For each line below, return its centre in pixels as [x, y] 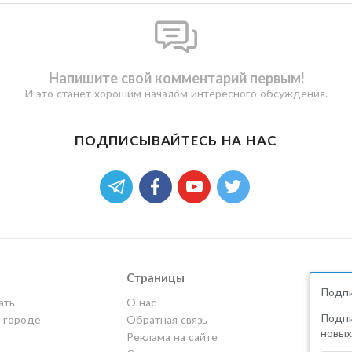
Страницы [155, 277]
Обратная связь [167, 319]
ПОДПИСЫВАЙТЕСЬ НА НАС [175, 140]
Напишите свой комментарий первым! [176, 77]
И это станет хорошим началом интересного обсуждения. [176, 93]
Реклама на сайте [172, 336]
